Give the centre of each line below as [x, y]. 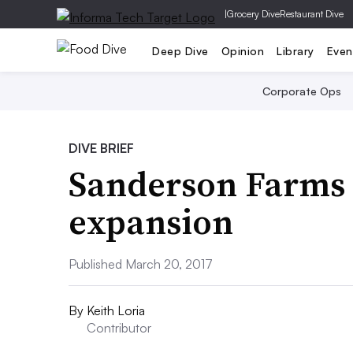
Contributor [119, 328]
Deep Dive [180, 50]
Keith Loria [116, 310]
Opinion [242, 50]
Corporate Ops [302, 91]
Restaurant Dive [312, 14]
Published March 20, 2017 [141, 264]
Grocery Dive [253, 14]
